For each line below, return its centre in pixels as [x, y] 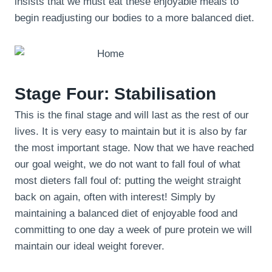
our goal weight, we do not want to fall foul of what [127, 165]
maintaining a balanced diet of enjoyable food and [126, 214]
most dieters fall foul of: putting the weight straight [128, 181]
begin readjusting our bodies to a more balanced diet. [134, 18]
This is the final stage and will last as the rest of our [132, 115]
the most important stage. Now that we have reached [134, 148]
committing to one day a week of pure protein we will [133, 230]
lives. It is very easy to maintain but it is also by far [131, 132]
